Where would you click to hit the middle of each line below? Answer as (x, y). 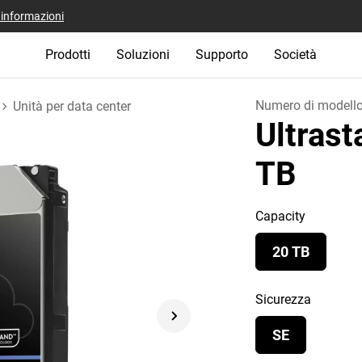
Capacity (281, 216)
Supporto (222, 55)
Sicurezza (284, 299)
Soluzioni (143, 55)
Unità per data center (72, 106)
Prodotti (68, 55)
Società (295, 55)
